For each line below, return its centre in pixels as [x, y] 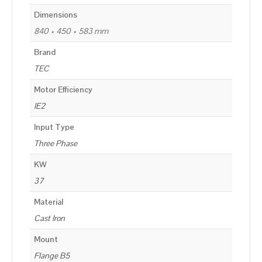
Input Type [54, 127]
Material [49, 202]
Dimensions [56, 15]
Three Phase [56, 144]
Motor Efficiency [63, 90]
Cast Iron [49, 218]
